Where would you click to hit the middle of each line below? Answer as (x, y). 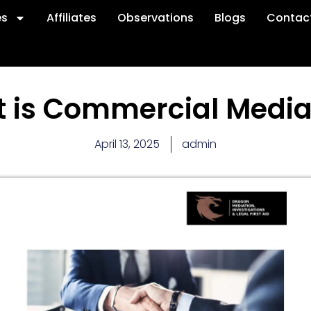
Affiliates (72, 18)
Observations (156, 18)
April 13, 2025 (127, 144)
